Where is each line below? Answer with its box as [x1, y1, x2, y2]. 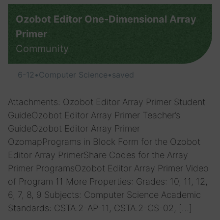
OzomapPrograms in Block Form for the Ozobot [8, 137, 200, 147]
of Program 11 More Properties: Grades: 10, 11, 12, [8, 176, 208, 187]
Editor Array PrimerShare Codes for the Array [8, 150, 188, 160]
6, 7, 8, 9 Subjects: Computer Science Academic [8, 190, 201, 200]
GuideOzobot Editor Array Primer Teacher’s [8, 110, 180, 120]
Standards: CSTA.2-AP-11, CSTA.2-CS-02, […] [8, 203, 192, 213]
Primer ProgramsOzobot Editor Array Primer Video [8, 163, 209, 173]
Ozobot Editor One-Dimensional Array [16, 13, 196, 25]
